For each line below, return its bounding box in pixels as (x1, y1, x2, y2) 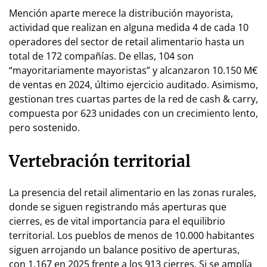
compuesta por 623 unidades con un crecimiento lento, (9, 106, 258, 120)
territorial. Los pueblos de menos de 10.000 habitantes (9, 228, 254, 242)
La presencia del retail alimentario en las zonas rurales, (9, 185, 256, 199)
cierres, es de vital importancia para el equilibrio (9, 214, 225, 228)
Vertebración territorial (9, 151, 191, 171)
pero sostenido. (9, 120, 80, 134)
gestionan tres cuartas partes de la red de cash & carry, (9, 92, 258, 105)
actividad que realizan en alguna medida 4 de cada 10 (9, 20, 249, 34)
